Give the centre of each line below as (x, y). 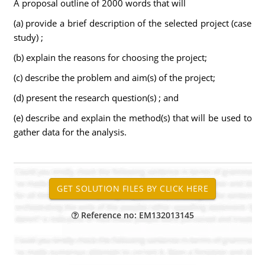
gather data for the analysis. (70, 132)
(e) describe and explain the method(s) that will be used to (132, 118)
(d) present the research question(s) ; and (96, 98)
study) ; (28, 37)
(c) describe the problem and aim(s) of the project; (114, 77)
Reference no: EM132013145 (136, 215)
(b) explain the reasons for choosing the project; (110, 57)
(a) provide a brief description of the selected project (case (132, 23)
